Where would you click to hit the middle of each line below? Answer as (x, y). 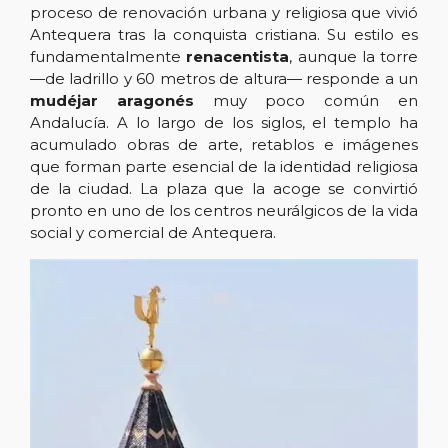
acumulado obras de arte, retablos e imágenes (224, 144)
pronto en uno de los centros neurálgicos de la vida (224, 210)
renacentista (238, 56)
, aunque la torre (353, 56)
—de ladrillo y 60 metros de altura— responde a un (224, 78)
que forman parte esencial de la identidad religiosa (224, 166)
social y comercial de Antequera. (153, 232)
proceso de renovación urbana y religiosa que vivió (224, 12)
